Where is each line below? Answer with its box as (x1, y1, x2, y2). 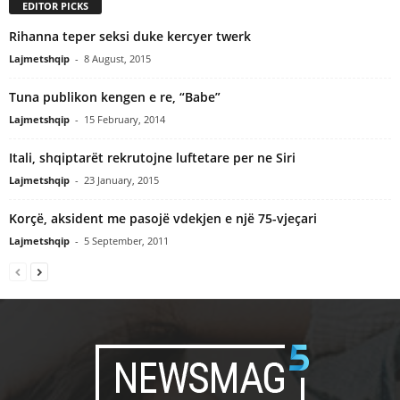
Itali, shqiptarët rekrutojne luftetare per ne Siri (9, 148, 296, 166)
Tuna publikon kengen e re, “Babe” (9, 87, 221, 105)
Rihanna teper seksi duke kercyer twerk (9, 27, 251, 45)
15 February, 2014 (84, 112, 165, 126)
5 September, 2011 (84, 233, 169, 247)
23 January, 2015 (84, 172, 159, 187)
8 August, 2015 (84, 51, 151, 65)
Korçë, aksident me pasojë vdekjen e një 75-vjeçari (9, 209, 317, 227)
